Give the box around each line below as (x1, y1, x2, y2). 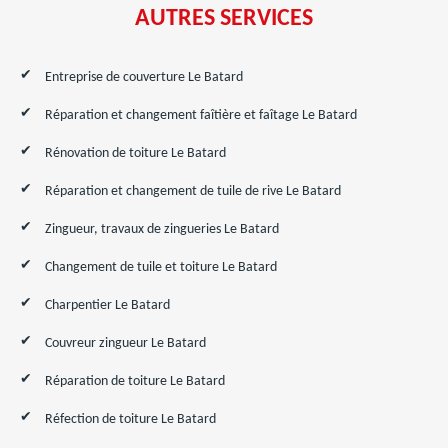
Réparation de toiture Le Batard (45, 374, 225, 389)
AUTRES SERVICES (135, 7, 313, 31)
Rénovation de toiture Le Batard (45, 146, 226, 161)
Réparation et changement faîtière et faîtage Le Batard (45, 108, 357, 123)
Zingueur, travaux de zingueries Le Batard (45, 222, 279, 237)
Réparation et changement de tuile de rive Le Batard (45, 184, 341, 199)
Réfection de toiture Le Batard (45, 412, 216, 427)
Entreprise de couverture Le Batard (45, 70, 243, 85)
